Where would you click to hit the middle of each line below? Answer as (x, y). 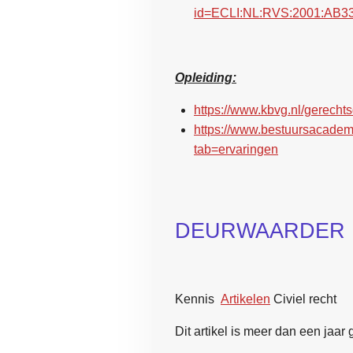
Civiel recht (305, 299)
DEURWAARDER (260, 230)
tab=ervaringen (236, 149)
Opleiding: (206, 77)
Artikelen (245, 299)
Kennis (195, 299)
